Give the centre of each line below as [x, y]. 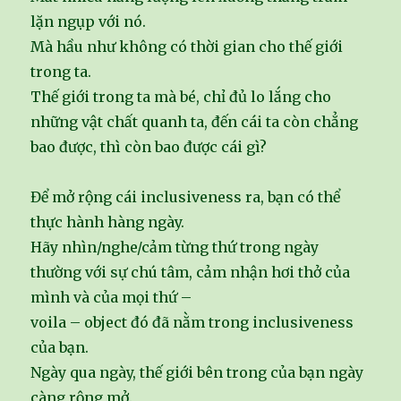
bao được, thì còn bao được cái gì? [149, 147]
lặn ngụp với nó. [89, 22]
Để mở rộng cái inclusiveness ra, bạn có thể [186, 197]
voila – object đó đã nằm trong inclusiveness [192, 323]
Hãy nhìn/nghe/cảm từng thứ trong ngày [175, 247]
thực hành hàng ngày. [108, 222]
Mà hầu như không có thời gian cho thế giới [187, 47]
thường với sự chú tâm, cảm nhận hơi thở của [191, 273]
